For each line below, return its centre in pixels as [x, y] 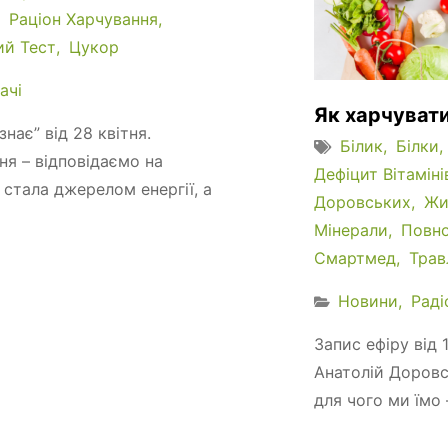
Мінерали [351, 229]
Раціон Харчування [83, 18]
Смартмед [355, 257]
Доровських [362, 201]
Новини [368, 300]
